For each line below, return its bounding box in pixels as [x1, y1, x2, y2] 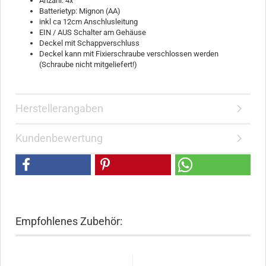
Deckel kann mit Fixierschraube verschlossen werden [39, 49, 218, 58]
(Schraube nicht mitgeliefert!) [39, 60, 137, 69]
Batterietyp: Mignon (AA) [39, 7, 121, 15]
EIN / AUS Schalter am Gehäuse [39, 28, 146, 37]
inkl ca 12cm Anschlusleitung [39, 17, 138, 26]
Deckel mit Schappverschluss [39, 39, 140, 47]
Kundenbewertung [15, 132, 103, 144]
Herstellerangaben [15, 102, 103, 115]
